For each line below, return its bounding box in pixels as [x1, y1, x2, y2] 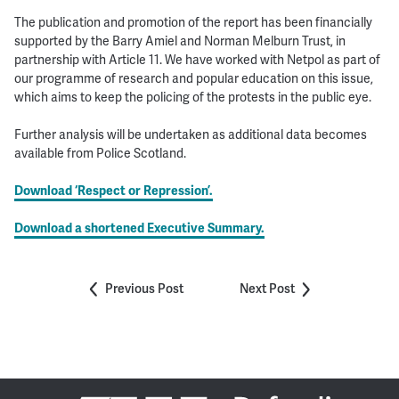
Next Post [239, 281, 295, 297]
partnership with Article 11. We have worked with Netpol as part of [13, 51, 380, 68]
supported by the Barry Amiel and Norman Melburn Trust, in [13, 32, 346, 49]
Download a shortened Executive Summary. [13, 219, 265, 236]
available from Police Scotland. [13, 144, 186, 161]
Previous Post [104, 281, 183, 297]
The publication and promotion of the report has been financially [13, 13, 372, 30]
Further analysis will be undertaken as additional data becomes [13, 126, 367, 142]
